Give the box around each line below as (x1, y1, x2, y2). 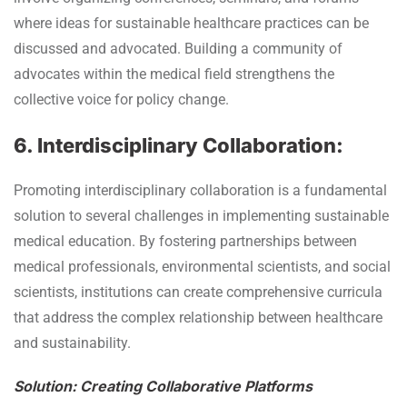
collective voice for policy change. (14, 90, 229, 108)
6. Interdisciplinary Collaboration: (14, 133, 343, 157)
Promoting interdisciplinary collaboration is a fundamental (14, 181, 387, 199)
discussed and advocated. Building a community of (14, 39, 342, 57)
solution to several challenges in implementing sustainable (14, 206, 389, 224)
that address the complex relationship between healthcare (14, 308, 382, 326)
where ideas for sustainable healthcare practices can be (14, 14, 369, 32)
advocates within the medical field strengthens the (14, 65, 334, 83)
